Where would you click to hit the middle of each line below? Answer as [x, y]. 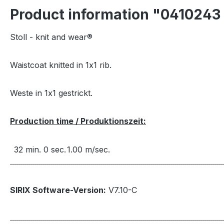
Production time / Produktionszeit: [78, 121]
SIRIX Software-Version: [58, 190]
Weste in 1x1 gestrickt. [51, 93]
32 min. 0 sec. [40, 150]
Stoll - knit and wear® [51, 37]
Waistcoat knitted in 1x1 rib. [61, 65]
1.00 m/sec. [88, 150]
